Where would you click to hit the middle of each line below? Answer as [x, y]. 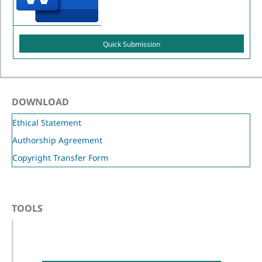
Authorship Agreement [58, 140]
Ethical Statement [47, 122]
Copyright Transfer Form [61, 157]
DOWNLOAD [41, 101]
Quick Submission [132, 44]
